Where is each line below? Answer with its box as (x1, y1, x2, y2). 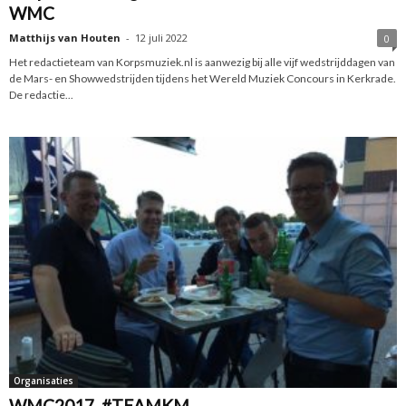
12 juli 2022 (135, 30, 188, 44)
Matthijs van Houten (9, 30, 121, 44)
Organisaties (14, 373, 73, 387)
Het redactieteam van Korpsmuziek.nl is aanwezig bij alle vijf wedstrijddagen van (9, 54, 395, 69)
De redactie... (9, 87, 73, 101)
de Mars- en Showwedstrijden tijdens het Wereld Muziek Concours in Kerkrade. (9, 71, 396, 85)
